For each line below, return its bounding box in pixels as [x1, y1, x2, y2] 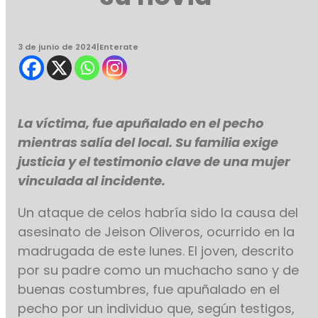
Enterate [99, 41, 139, 53]
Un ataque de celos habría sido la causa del [18, 204, 299, 222]
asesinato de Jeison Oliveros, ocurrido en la [18, 223, 295, 241]
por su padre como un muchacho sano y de [18, 261, 300, 280]
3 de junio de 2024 [18, 41, 97, 53]
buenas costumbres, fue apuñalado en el [18, 280, 280, 299]
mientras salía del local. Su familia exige [18, 133, 279, 152]
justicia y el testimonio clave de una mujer [18, 153, 291, 171]
